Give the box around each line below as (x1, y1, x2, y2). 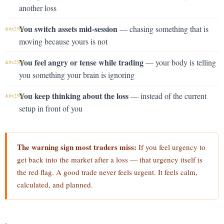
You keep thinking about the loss (19, 90, 128, 101)
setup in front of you (19, 103, 82, 113)
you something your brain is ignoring (19, 69, 134, 80)
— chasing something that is (117, 23, 208, 34)
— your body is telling (143, 57, 216, 67)
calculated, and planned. (17, 179, 93, 189)
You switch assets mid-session (19, 23, 117, 34)
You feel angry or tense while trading (19, 56, 143, 68)
